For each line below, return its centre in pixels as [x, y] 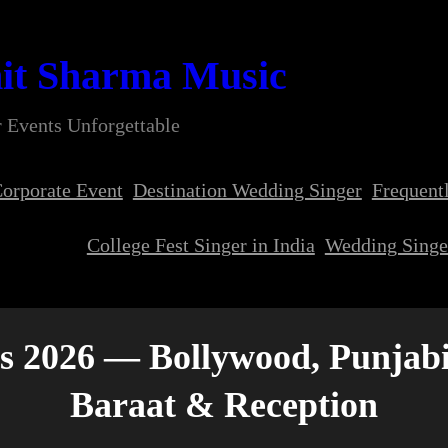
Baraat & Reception [224, 405]
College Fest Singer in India [200, 245]
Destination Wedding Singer [247, 190]
